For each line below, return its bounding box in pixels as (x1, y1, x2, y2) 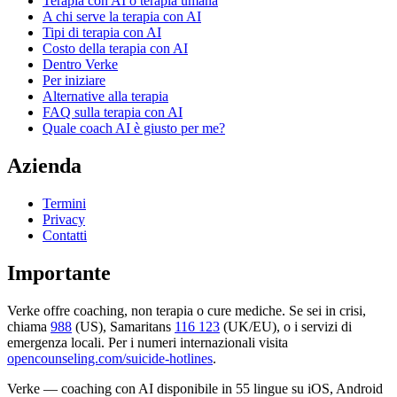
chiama (7, 318, 47, 334)
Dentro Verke (43, 56, 118, 72)
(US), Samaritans (75, 318, 171, 334)
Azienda (7, 153, 82, 177)
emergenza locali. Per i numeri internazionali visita (7, 334, 288, 350)
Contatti (43, 227, 87, 243)
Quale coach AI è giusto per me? (43, 120, 225, 136)
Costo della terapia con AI (43, 40, 188, 56)
